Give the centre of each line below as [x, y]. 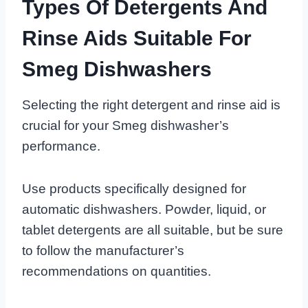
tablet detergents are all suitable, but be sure [153, 230]
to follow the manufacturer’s [103, 251]
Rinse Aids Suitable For [137, 38]
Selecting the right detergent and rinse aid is [151, 105]
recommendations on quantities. [117, 272]
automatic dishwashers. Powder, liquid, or [144, 210]
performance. [61, 146]
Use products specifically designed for [134, 189]
